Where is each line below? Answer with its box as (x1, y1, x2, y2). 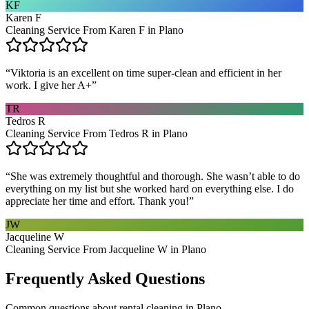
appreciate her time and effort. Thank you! (6, 195, 189, 207)
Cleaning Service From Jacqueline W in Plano (6, 243, 206, 255)
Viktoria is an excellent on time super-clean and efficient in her (10, 66, 281, 79)
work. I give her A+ (6, 79, 92, 91)
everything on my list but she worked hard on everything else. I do (6, 182, 294, 195)
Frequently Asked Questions (6, 269, 205, 288)
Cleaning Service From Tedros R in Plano (6, 127, 188, 139)
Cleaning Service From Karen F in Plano (6, 23, 183, 36)
